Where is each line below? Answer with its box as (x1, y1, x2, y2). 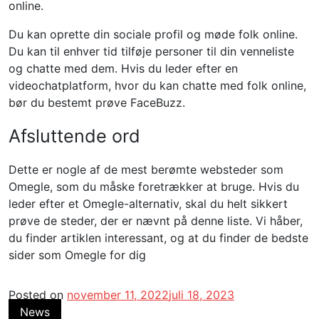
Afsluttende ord (9, 125, 140, 147)
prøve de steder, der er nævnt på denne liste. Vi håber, (9, 214, 303, 228)
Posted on (9, 288, 67, 302)
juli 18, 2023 (169, 288, 234, 302)
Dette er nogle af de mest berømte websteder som (9, 162, 283, 177)
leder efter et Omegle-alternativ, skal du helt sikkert (9, 197, 288, 211)
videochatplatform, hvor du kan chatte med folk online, (9, 78, 306, 93)
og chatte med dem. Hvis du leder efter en (9, 61, 238, 75)
